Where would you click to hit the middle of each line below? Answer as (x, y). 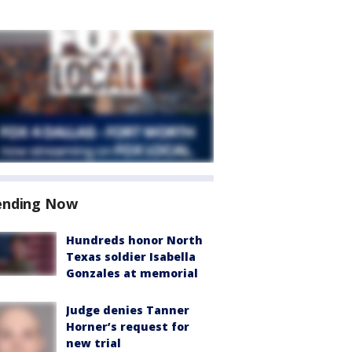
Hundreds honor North (134, 240)
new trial (93, 343)
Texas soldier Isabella (131, 257)
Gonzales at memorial (132, 273)
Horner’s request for (128, 326)
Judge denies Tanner (128, 310)
